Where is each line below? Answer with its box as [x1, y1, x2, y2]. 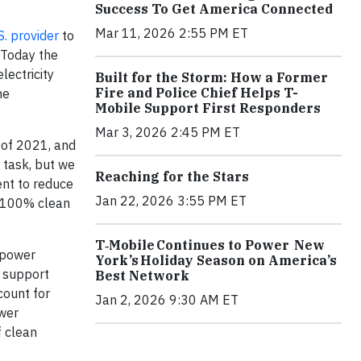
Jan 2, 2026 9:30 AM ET [95, 291, 239, 308]
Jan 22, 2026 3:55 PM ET [95, 192, 247, 209]
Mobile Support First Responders [95, 99, 321, 116]
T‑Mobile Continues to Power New [95, 236, 325, 253]
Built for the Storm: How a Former [95, 68, 328, 85]
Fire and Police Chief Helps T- [95, 84, 298, 101]
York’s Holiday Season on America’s [95, 251, 337, 268]
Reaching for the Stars [95, 168, 249, 185]
